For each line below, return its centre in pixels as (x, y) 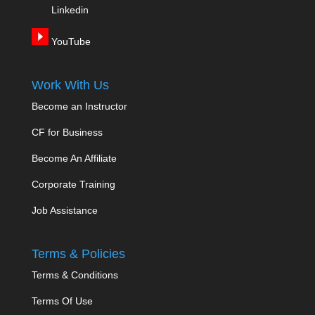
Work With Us (70, 85)
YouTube (69, 41)
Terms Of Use (62, 301)
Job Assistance (64, 211)
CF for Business (67, 133)
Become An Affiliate (74, 159)
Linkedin (70, 9)
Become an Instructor (79, 107)
